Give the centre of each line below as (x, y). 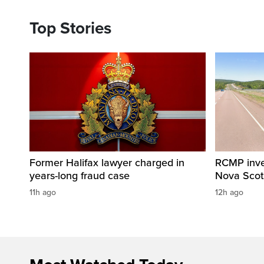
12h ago (229, 193)
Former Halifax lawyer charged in (107, 163)
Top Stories (70, 29)
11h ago (43, 193)
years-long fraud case (80, 176)
